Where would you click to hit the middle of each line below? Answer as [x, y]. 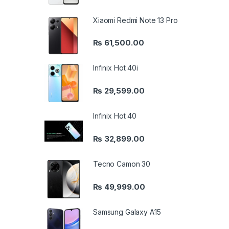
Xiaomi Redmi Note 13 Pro [135, 20]
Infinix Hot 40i [116, 68]
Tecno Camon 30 [122, 164]
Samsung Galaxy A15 [127, 212]
